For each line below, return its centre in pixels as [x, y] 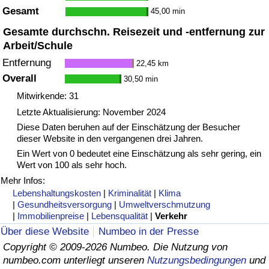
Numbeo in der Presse [149, 232]
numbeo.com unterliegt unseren [75, 261]
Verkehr [171, 216]
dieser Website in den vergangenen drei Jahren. [110, 138]
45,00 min [168, 11]
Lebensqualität [120, 216]
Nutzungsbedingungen [197, 261]
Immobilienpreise [51, 216]
